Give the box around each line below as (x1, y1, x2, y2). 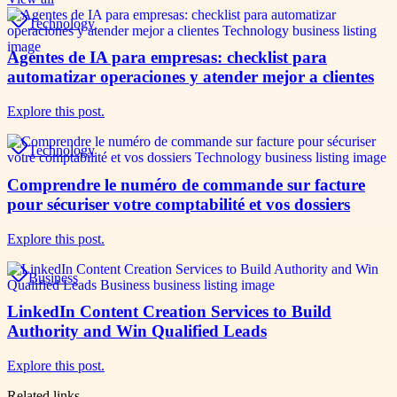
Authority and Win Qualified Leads (7, 322, 267, 341)
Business (28, 269, 78, 285)
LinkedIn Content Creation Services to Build (7, 302, 331, 322)
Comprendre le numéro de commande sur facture (7, 175, 365, 194)
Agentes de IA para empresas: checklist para (7, 48, 327, 67)
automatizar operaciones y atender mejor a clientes (7, 67, 374, 87)
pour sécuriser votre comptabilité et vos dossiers (7, 194, 350, 214)
